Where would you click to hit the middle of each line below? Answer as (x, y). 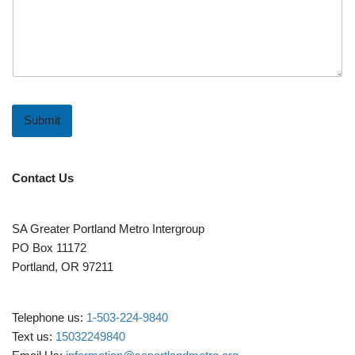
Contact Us (43, 177)
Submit (42, 120)
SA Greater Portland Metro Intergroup (108, 228)
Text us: (34, 336)
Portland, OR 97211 (63, 266)
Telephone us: (49, 317)
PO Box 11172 (49, 247)
